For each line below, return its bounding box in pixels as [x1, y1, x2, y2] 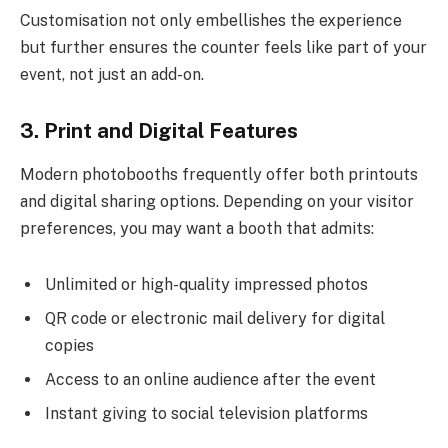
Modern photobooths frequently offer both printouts [20, 165, 418, 185]
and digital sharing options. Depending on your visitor [20, 192, 414, 212]
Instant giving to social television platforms [45, 403, 368, 423]
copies [45, 335, 94, 355]
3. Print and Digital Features [20, 118, 298, 143]
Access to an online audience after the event [45, 369, 376, 389]
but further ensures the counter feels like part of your [20, 38, 427, 58]
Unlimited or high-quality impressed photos [45, 274, 368, 294]
